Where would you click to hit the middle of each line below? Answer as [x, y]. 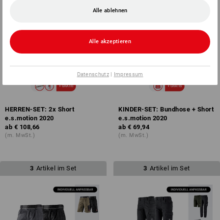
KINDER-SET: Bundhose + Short [166, 109]
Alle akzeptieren [110, 41]
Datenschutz [93, 74]
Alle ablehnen [110, 10]
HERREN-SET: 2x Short [40, 109]
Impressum [128, 74]
